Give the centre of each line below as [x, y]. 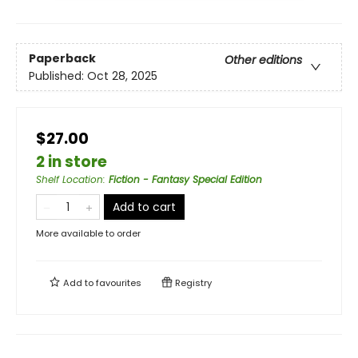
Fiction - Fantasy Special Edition [185, 180]
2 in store [72, 162]
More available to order [88, 234]
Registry [192, 283]
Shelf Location [70, 180]
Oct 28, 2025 [122, 76]
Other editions [263, 60]
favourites [119, 283]
